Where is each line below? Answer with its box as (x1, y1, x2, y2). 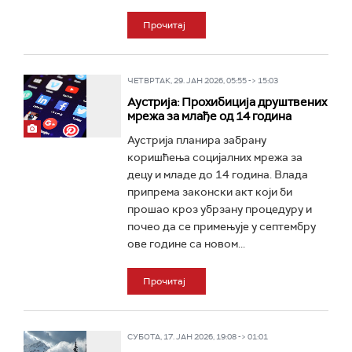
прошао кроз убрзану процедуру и (126, 202, 312, 216)
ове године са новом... (126, 236, 245, 251)
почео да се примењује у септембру (126, 219, 316, 233)
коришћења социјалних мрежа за (126, 150, 302, 164)
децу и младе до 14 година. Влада (126, 167, 308, 181)
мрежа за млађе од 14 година (126, 108, 291, 124)
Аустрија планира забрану (126, 133, 266, 147)
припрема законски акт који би (126, 185, 292, 199)
